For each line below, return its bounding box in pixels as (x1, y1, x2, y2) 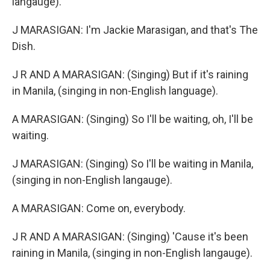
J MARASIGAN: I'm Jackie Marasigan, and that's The (12, 24, 258, 36)
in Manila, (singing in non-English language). (12, 84, 218, 97)
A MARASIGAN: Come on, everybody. (12, 202, 186, 215)
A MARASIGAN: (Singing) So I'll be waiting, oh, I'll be (12, 113, 253, 125)
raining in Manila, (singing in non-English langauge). (12, 246, 253, 259)
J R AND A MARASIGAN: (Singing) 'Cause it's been (12, 230, 248, 243)
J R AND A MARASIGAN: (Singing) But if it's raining (12, 68, 248, 81)
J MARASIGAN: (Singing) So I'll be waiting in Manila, (12, 157, 253, 170)
